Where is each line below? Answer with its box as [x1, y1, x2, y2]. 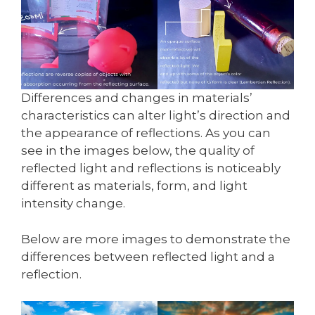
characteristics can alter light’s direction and [21, 108, 290, 123]
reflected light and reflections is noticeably [21, 161, 281, 176]
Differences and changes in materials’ [21, 91, 252, 105]
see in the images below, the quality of [21, 143, 255, 158]
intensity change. [21, 196, 125, 211]
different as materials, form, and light [21, 179, 247, 193]
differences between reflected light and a [21, 249, 275, 264]
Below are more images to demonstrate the [21, 231, 290, 246]
